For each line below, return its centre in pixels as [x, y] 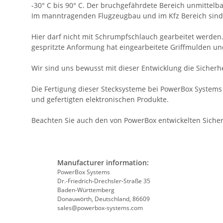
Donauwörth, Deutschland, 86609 [103, 199]
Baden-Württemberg [86, 190]
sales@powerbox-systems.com [100, 208]
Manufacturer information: [103, 163]
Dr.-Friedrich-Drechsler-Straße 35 [104, 181]
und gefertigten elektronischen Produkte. [100, 100]
